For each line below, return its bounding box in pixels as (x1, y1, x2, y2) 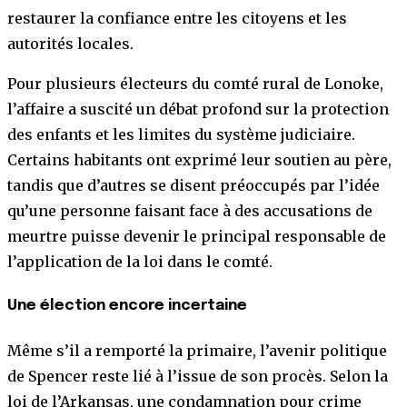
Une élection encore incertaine (7, 297, 247, 313)
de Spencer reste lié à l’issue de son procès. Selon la (7, 367, 388, 386)
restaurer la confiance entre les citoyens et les (7, 8, 347, 27)
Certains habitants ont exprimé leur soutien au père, (7, 150, 392, 169)
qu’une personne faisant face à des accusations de (7, 201, 372, 220)
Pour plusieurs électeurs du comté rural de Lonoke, (7, 74, 383, 93)
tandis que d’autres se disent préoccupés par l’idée (7, 175, 380, 194)
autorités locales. (7, 34, 137, 53)
